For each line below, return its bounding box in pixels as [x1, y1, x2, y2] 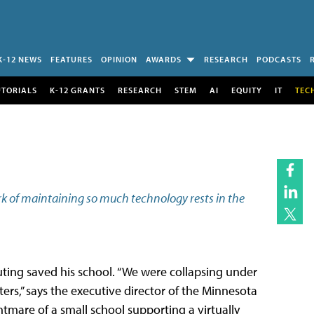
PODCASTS [257, 54, 301, 64]
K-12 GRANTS [49, 84, 105, 95]
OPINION [101, 54, 137, 64]
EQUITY [231, 84, 262, 95]
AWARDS [146, 54, 182, 64]
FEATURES [50, 54, 93, 64]
